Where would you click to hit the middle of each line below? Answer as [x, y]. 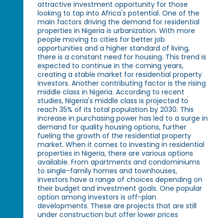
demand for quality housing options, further [112, 127]
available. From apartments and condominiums [119, 162]
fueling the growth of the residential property [115, 136]
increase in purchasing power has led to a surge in [123, 118]
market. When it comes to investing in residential [121, 144]
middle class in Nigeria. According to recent [111, 92]
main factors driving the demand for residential [119, 22]
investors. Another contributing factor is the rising [122, 83]
